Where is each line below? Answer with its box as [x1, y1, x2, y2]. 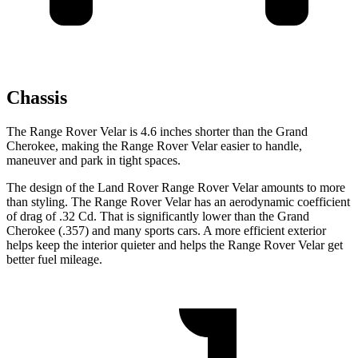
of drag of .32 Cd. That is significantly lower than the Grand [6, 209, 309, 224]
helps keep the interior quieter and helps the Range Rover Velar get [6, 238, 343, 253]
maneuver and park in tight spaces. [6, 153, 181, 168]
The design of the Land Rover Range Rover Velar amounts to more [6, 181, 345, 195]
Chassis [6, 87, 67, 109]
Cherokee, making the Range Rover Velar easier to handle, [6, 139, 302, 153]
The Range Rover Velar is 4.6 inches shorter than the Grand [6, 125, 308, 139]
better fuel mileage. [6, 253, 102, 267]
